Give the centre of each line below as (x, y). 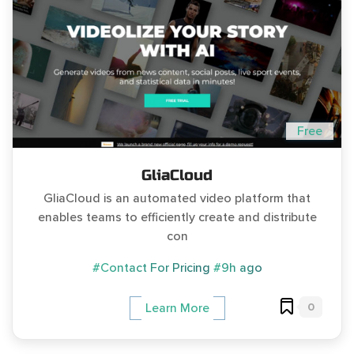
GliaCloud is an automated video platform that (177, 198)
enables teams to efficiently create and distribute (177, 217)
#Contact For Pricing (153, 267)
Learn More (177, 308)
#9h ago (237, 267)
